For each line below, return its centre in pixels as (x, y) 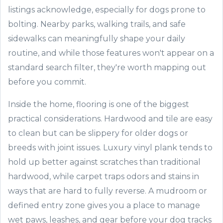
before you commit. (47, 82)
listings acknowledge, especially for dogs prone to (107, 10)
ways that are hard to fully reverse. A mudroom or (108, 191)
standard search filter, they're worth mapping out (107, 67)
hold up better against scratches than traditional (104, 162)
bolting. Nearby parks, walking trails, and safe (97, 24)
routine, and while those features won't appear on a (111, 53)
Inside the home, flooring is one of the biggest (99, 104)
